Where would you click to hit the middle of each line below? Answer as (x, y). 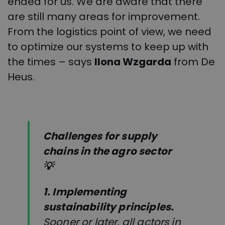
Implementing (90, 192)
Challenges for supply (100, 136)
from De (193, 62)
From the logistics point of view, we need (109, 32)
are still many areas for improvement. (104, 17)
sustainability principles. (109, 207)
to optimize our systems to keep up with (108, 47)
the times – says (51, 62)
